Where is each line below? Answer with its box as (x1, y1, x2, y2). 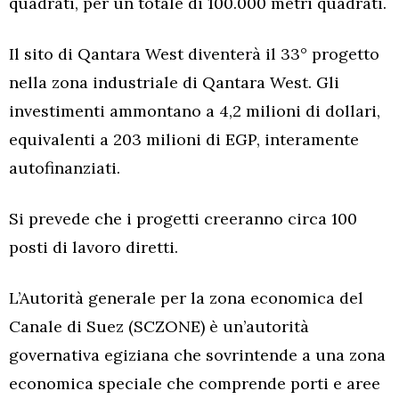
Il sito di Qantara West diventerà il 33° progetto (9, 44, 379, 64)
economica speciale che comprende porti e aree (9, 373, 380, 394)
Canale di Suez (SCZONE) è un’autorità (9, 316, 309, 337)
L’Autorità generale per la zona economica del (9, 288, 363, 308)
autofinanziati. (9, 158, 120, 178)
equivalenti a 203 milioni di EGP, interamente (9, 129, 359, 150)
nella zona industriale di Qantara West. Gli (9, 72, 339, 93)
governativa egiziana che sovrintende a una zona (9, 345, 386, 365)
